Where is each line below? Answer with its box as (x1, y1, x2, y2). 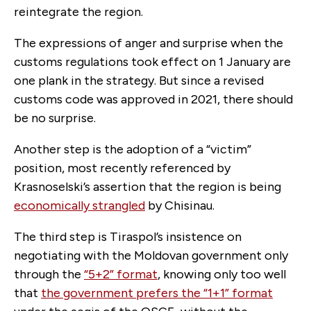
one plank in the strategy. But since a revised (14, 73, 264, 89)
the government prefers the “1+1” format (41, 285, 273, 301)
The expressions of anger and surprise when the (14, 35, 283, 51)
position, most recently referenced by (14, 160, 230, 176)
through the (14, 267, 84, 283)
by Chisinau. (145, 198, 215, 214)
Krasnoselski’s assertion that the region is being (14, 179, 281, 195)
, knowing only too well (158, 267, 286, 283)
